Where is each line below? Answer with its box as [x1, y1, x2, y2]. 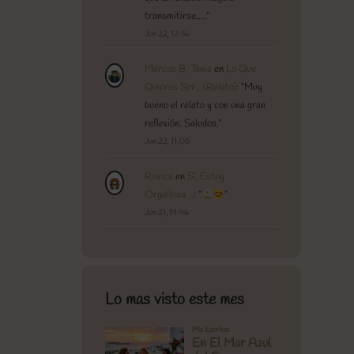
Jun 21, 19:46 [144, 207, 189, 219]
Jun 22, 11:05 [144, 136, 190, 148]
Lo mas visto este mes [104, 289, 244, 311]
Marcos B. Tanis [144, 62, 212, 77]
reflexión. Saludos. [144, 117, 218, 131]
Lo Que [225, 62, 256, 77]
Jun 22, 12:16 [144, 28, 189, 40]
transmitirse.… [144, 9, 206, 24]
